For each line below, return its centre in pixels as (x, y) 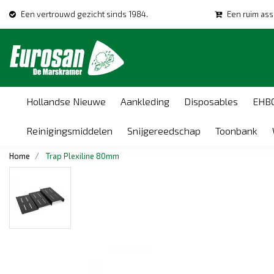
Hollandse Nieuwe (66, 101)
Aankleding (145, 101)
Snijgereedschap (164, 131)
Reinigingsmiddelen (69, 131)
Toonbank (236, 131)
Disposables (211, 101)
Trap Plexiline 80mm (83, 156)
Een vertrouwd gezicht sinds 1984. (84, 14)
